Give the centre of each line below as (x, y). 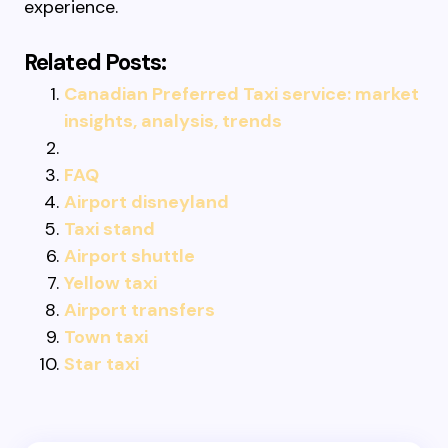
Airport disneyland (146, 202)
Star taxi (101, 364)
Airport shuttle (129, 256)
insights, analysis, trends (173, 121)
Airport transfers (139, 310)
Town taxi (106, 337)
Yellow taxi (110, 283)
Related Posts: (95, 62)
